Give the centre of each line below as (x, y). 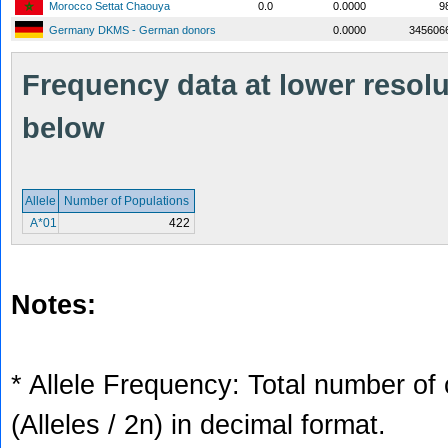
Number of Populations (126, 201)
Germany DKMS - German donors (132, 30)
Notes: (53, 305)
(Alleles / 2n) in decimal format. (198, 425)
